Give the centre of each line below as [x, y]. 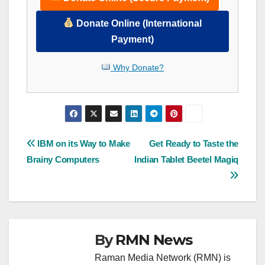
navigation [74, 172]
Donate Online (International [138, 23]
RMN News [154, 240]
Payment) [132, 39]
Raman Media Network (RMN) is [163, 258]
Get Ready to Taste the [193, 144]
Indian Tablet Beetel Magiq [186, 160]
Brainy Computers [63, 160]
